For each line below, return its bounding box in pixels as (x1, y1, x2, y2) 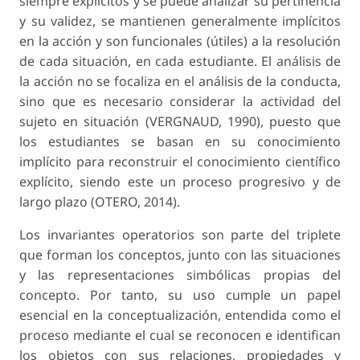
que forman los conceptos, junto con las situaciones (19, 245, 341, 264)
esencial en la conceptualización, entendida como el (19, 305, 341, 324)
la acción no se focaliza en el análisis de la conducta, (19, 72, 341, 90)
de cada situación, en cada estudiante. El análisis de (19, 51, 341, 70)
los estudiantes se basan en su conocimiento (19, 132, 341, 150)
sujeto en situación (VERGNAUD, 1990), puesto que (19, 112, 341, 130)
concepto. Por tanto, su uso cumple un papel (19, 285, 341, 304)
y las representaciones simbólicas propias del (19, 265, 341, 284)
